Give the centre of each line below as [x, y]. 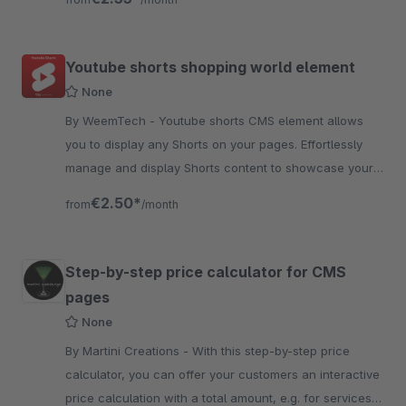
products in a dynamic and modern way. [179, 191]
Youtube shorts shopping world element [210, 67]
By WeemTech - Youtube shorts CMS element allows [112, 121]
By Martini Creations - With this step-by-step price [129, 351]
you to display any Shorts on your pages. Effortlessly [214, 144]
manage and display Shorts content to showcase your [219, 168]
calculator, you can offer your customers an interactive [222, 374]
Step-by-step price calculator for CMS [206, 272]
